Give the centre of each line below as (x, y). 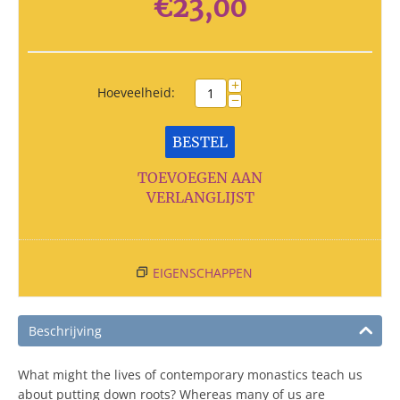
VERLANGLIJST (200, 197)
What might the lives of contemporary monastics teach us (190, 375)
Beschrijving (65, 331)
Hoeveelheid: (136, 92)
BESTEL (200, 142)
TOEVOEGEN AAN (200, 178)
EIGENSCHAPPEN (202, 273)
